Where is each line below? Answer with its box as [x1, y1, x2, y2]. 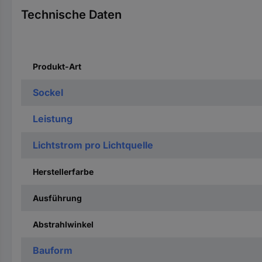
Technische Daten [21, 8, 122, 22]
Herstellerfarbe [33, 167, 94, 177]
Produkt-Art [33, 61, 81, 71]
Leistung [33, 113, 73, 125]
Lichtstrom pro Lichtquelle [33, 139, 153, 151]
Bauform [33, 244, 73, 256]
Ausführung [33, 193, 82, 203]
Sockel [33, 87, 63, 98]
